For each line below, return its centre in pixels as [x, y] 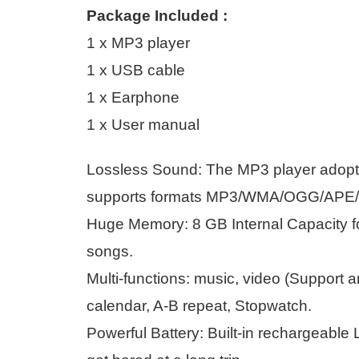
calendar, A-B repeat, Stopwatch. [199, 306]
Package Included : [157, 15]
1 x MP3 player [138, 42]
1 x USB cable [136, 70]
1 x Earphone [133, 97]
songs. [110, 252]
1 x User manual [143, 124]
